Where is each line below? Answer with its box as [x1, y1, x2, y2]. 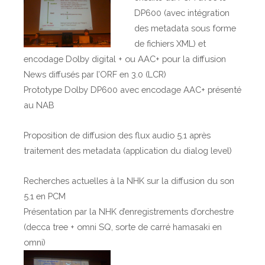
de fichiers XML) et [134, 38, 206, 49]
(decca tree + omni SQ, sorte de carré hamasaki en [24, 222, 222, 232]
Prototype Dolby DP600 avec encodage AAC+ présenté [24, 85, 241, 95]
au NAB [24, 100, 54, 110]
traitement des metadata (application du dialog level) [24, 146, 232, 156]
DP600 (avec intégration [134, 8, 230, 18]
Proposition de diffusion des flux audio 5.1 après [24, 130, 211, 140]
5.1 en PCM [24, 191, 66, 201]
